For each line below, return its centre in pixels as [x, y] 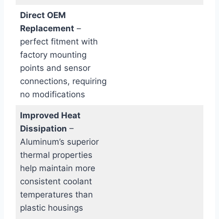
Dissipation [43, 129]
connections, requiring [63, 81]
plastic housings [51, 208]
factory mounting [53, 55]
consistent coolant [56, 182]
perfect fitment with [59, 42]
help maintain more [57, 168]
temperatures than [56, 195]
